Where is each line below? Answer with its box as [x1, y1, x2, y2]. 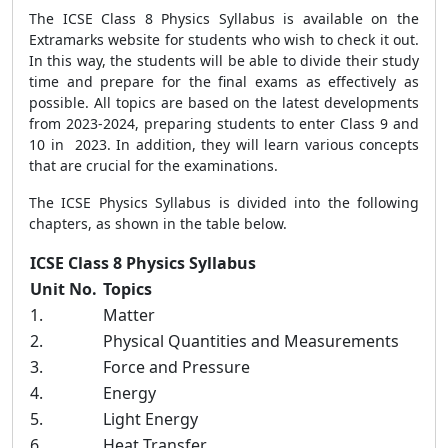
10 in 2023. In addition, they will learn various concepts [29, 135, 419, 154]
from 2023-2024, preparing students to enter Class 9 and [29, 114, 419, 133]
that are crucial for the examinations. [29, 156, 278, 175]
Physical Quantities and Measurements [103, 330, 399, 352]
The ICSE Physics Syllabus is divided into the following [29, 193, 419, 212]
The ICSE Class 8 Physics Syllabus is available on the [29, 9, 419, 28]
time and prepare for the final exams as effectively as [29, 72, 419, 91]
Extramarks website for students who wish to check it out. [29, 30, 419, 49]
